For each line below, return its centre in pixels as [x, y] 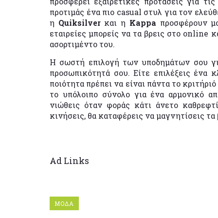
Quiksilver [81, 22]
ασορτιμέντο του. [82, 44]
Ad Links [69, 160]
